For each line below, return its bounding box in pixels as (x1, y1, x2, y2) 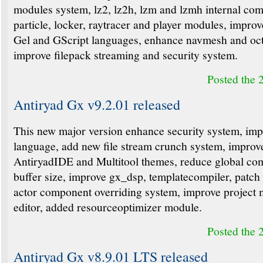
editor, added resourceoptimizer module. (14, 198, 202, 214)
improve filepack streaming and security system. (14, 46, 238, 62)
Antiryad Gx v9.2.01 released (14, 95, 180, 114)
